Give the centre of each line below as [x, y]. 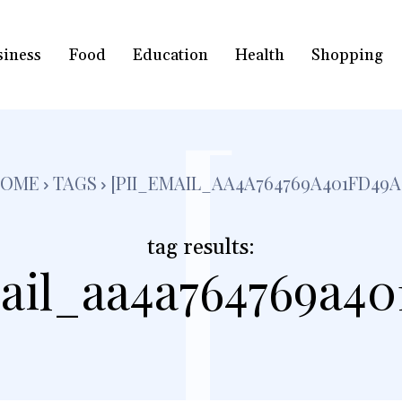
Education [170, 55]
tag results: [201, 248]
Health [259, 55]
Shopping [347, 55]
